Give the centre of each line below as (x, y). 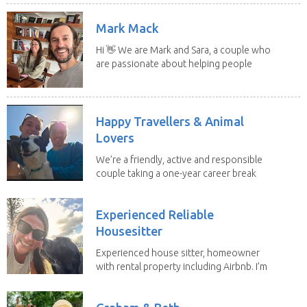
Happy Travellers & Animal (170, 121)
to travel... (117, 187)
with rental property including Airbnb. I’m (182, 266)
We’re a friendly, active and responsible (179, 159)
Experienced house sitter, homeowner (178, 253)
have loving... (123, 77)
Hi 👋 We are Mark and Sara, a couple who (183, 50)
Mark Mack (127, 28)
